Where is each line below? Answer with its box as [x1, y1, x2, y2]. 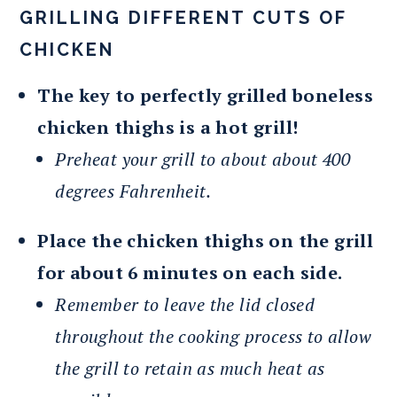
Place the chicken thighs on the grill [37, 228, 374, 253]
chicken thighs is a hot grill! [37, 114, 299, 139]
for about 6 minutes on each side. [37, 260, 343, 284]
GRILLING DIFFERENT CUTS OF [19, 6, 348, 28]
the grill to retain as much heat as [55, 355, 325, 380]
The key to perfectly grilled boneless [37, 82, 374, 107]
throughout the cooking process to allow [55, 323, 371, 348]
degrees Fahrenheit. [55, 178, 211, 203]
